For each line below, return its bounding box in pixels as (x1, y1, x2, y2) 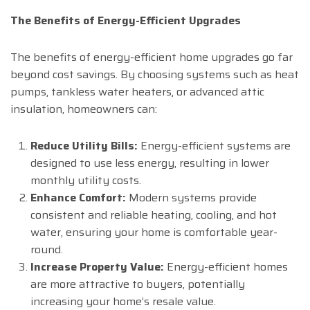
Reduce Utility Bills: (30, 137, 138, 155)
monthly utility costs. (30, 172, 141, 190)
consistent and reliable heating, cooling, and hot (30, 206, 277, 224)
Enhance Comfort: (30, 189, 126, 207)
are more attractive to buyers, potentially (30, 275, 245, 293)
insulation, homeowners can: (10, 100, 157, 118)
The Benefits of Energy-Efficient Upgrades (10, 12, 241, 30)
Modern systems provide (125, 189, 257, 207)
